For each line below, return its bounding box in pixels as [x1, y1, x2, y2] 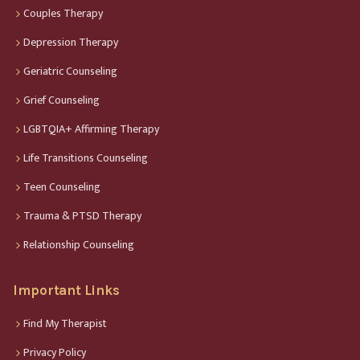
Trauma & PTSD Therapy [23, 206, 141, 225]
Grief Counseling [23, 90, 100, 109]
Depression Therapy [23, 32, 118, 51]
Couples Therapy [23, 3, 103, 22]
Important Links [13, 282, 120, 298]
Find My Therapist [23, 313, 107, 333]
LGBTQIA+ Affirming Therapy [23, 119, 159, 138]
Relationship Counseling [23, 235, 134, 254]
